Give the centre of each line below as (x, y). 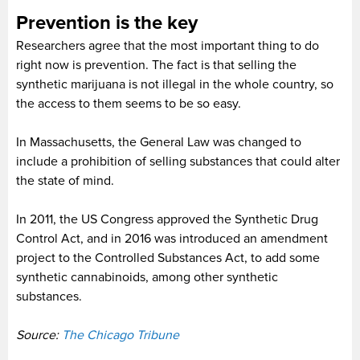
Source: (39, 335)
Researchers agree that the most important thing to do (168, 45)
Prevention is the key (107, 22)
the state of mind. (65, 180)
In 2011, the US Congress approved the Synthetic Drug (167, 219)
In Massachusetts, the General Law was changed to (159, 142)
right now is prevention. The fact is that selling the (156, 65)
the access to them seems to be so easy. (129, 103)
